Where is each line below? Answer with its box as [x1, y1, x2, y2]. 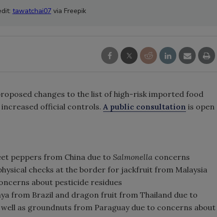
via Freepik [51, 6, 86, 15]
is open [186, 102, 215, 111]
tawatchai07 [12, 6, 51, 15]
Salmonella [113, 152, 155, 162]
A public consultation [103, 102, 186, 111]
